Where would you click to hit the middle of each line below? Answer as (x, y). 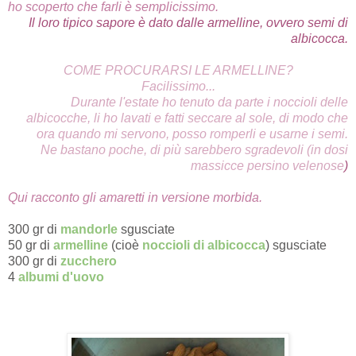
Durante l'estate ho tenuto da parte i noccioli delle (209, 103)
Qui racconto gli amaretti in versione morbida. (135, 198)
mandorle (89, 230)
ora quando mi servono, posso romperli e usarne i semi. (192, 134)
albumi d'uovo (61, 277)
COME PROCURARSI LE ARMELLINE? (178, 71)
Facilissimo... (178, 87)
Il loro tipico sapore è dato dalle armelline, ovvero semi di (188, 23)
